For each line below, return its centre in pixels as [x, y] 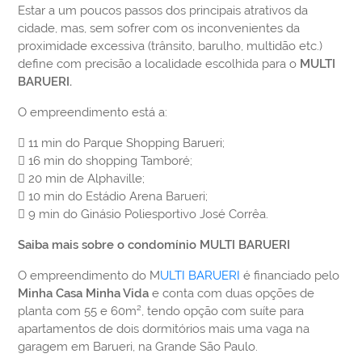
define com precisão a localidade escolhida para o [159, 64]
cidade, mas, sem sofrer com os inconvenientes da [159, 29]
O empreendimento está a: [93, 113]
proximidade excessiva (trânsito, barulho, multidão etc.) [170, 46]
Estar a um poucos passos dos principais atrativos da [163, 11]
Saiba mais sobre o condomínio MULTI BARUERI [154, 245]
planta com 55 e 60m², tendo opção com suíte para [161, 311]
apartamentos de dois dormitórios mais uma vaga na [164, 329]
